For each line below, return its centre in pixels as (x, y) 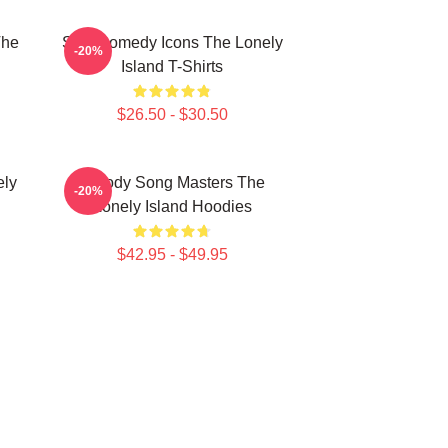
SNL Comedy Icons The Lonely (172, 42)
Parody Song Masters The (172, 182)
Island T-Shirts (172, 66)
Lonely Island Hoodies (172, 206)
